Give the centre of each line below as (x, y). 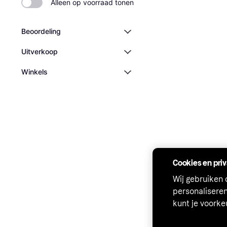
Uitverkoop (40, 51)
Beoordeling (41, 31)
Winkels (34, 72)
